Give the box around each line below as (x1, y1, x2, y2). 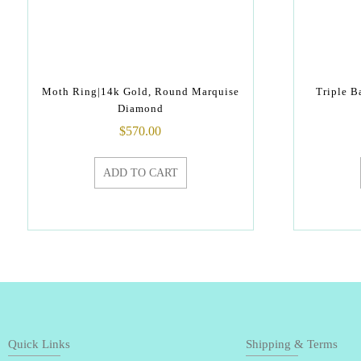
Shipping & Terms (246, 337, 338, 351)
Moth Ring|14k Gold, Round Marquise (41, 85, 239, 98)
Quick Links (8, 337, 70, 351)
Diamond (117, 102, 164, 114)
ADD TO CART (102, 166, 178, 179)
